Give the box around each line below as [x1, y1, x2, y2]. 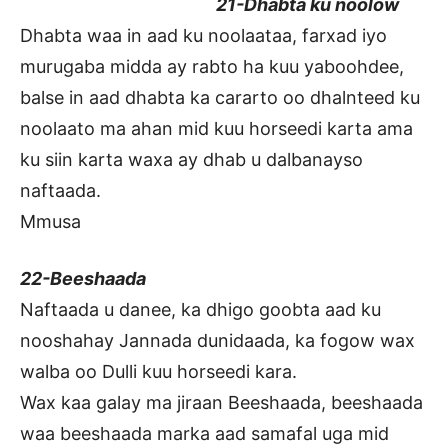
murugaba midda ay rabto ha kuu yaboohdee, [20, 56, 404, 78]
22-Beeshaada [20, 268, 146, 290]
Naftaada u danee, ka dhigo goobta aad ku [20, 299, 381, 321]
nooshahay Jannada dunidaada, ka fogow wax [20, 330, 415, 352]
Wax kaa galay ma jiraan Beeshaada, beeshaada [20, 392, 423, 414]
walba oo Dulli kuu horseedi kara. [20, 361, 297, 383]
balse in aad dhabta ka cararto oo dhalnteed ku [20, 87, 420, 109]
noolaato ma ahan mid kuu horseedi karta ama [20, 118, 413, 140]
